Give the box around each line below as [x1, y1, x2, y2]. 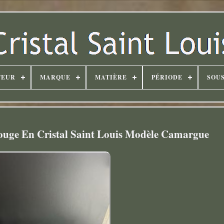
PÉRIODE [151, 73, 182, 81]
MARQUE [39, 73, 70, 81]
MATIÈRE [94, 73, 127, 81]
